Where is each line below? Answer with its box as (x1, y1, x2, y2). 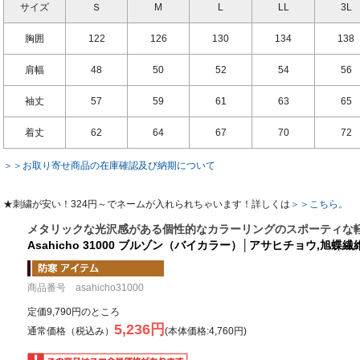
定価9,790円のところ (27, 305, 120, 317)
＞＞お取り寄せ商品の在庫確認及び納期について (3, 159, 215, 171)
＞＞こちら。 (290, 198, 348, 210)
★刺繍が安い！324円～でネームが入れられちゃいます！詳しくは (3, 198, 290, 210)
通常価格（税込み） (27, 325, 114, 337)
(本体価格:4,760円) (165, 325, 247, 337)
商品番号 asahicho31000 (27, 281, 144, 293)
